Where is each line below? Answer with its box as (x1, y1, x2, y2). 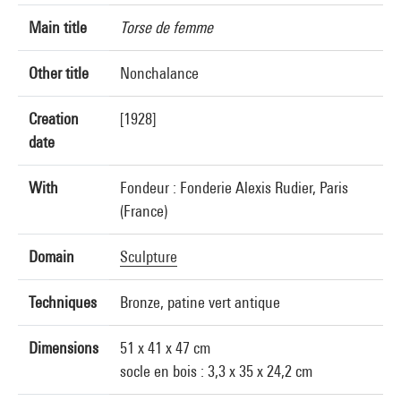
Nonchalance (120, 64, 199, 82)
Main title (29, 18, 87, 37)
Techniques (29, 293, 97, 311)
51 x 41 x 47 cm (120, 338, 210, 357)
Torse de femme (120, 18, 213, 37)
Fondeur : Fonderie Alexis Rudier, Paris (120, 178, 348, 197)
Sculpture (120, 247, 177, 266)
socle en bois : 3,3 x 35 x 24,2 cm (120, 362, 312, 380)
